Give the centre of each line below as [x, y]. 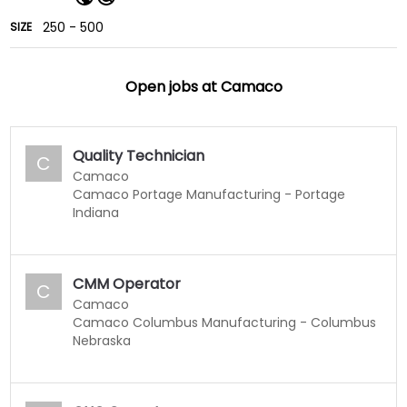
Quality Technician [139, 155]
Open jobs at [173, 86]
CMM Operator [127, 283]
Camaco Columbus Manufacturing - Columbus [225, 322]
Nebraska [102, 340]
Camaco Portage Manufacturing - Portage [209, 194]
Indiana [96, 212]
